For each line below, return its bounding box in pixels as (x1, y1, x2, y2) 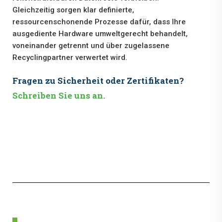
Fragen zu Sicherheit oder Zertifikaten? (12, 75, 184, 87)
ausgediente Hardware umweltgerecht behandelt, (12, 29, 188, 39)
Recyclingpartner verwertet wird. (12, 53, 127, 62)
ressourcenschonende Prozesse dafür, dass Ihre (12, 17, 186, 27)
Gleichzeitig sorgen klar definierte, (12, 5, 134, 15)
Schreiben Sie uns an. (12, 90, 105, 102)
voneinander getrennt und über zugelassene (12, 41, 169, 51)
